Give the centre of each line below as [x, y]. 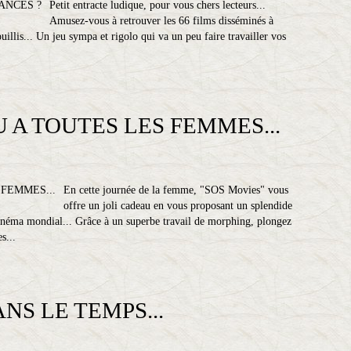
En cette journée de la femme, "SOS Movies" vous [176, 190]
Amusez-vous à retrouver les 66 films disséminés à [161, 21]
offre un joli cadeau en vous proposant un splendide [178, 206]
